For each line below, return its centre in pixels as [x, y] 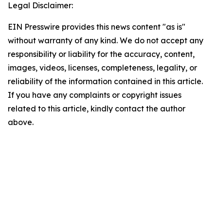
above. [21, 122]
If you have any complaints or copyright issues [95, 95]
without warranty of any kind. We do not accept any [106, 40]
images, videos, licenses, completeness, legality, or [102, 68]
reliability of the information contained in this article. [105, 81]
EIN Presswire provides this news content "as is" [97, 27]
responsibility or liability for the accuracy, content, [101, 54]
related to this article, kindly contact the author [97, 109]
